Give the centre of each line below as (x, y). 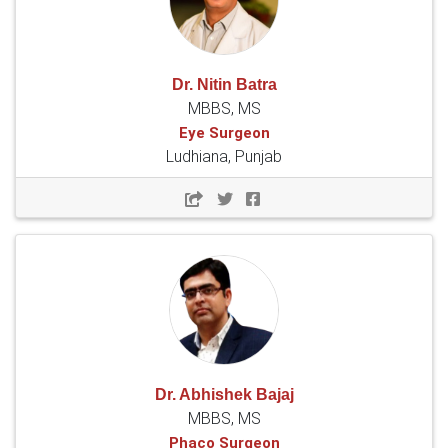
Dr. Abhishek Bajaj (224, 395)
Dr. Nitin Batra (224, 85)
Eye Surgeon (224, 133)
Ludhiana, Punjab (224, 157)
